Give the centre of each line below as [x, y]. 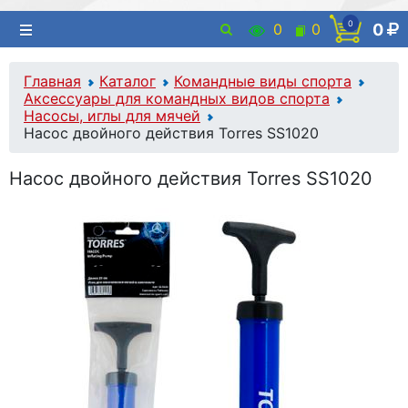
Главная [52, 81]
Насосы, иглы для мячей [112, 116]
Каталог [127, 81]
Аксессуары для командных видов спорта [177, 98]
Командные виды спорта [263, 81]
